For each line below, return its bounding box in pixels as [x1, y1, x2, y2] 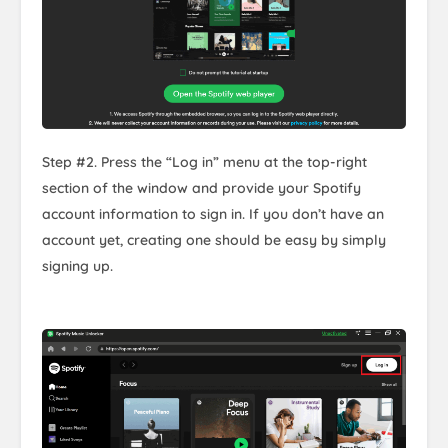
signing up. [42, 257, 113, 276]
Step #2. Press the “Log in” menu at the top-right [42, 153, 367, 172]
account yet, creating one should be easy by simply [42, 231, 386, 250]
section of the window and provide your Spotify [42, 179, 361, 198]
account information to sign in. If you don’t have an [42, 205, 384, 224]
